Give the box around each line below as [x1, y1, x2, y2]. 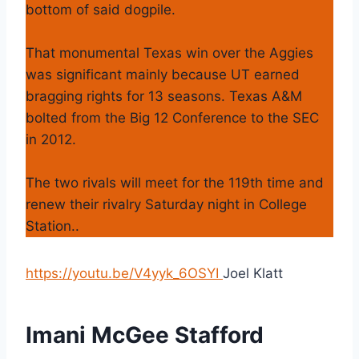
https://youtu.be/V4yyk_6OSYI [26, 264, 223, 281]
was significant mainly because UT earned [26, 66, 300, 83]
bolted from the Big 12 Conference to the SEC [26, 109, 319, 126]
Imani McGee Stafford [26, 321, 264, 349]
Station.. [26, 217, 79, 234]
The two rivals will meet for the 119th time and [26, 174, 324, 191]
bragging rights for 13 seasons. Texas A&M [26, 87, 302, 104]
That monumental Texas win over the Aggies [26, 44, 313, 61]
